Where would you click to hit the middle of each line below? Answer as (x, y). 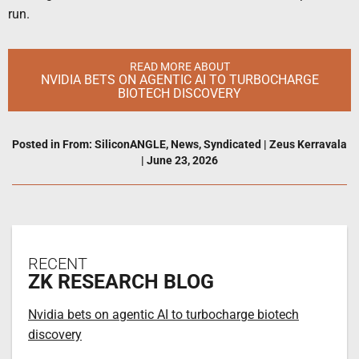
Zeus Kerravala (307, 144)
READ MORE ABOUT (179, 67)
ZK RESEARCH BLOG (121, 281)
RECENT (58, 263)
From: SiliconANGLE (114, 144)
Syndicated (232, 144)
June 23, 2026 (181, 160)
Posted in (37, 144)
